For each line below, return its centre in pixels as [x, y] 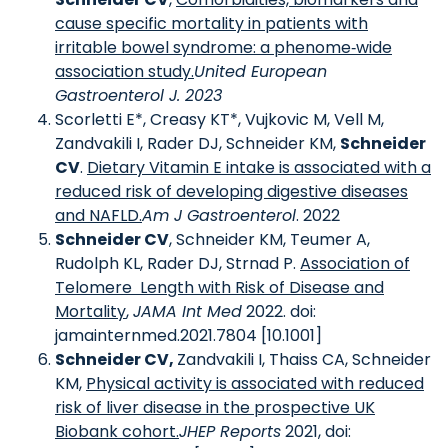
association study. [124, 71]
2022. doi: [279, 311]
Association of [355, 263]
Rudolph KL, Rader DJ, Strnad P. [177, 263]
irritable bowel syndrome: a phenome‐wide [223, 47]
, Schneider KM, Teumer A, [269, 239]
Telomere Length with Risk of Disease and [219, 287]
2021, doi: [318, 431]
